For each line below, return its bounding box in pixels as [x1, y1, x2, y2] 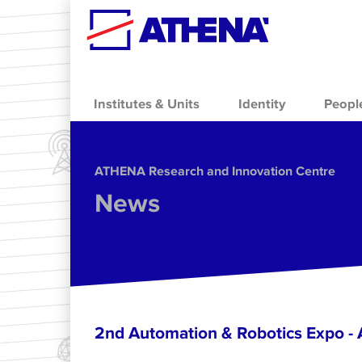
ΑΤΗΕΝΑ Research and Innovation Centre [95, 163, 335, 179]
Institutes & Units [94, 95, 200, 112]
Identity [238, 95, 286, 112]
